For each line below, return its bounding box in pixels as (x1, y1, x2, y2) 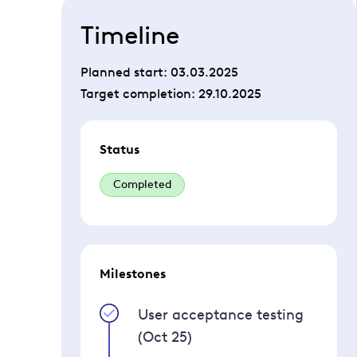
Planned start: (80, 65, 171, 80)
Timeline (80, 20, 179, 50)
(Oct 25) (138, 328, 192, 346)
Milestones (100, 266, 166, 281)
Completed (113, 178, 171, 191)
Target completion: (80, 86, 198, 101)
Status (100, 142, 139, 157)
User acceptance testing (138, 306, 304, 324)
